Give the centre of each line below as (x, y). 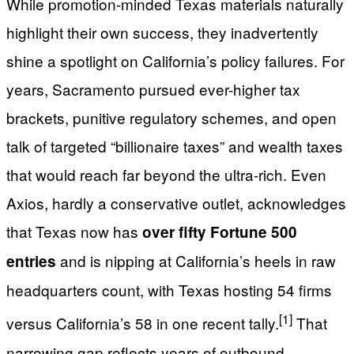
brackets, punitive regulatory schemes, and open (171, 118)
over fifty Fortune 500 (220, 232)
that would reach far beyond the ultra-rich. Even (166, 175)
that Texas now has (74, 232)
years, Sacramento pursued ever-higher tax (153, 89)
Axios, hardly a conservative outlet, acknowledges (176, 203)
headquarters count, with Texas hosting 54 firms (169, 290)
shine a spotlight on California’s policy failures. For (175, 61)
